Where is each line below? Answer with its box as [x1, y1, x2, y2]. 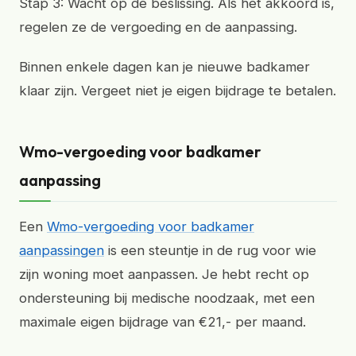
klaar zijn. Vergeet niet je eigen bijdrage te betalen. [19, 83, 336, 99]
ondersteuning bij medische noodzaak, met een [19, 290, 315, 306]
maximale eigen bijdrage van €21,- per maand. [19, 314, 306, 330]
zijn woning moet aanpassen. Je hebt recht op [19, 266, 309, 282]
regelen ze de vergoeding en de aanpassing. [19, 19, 297, 35]
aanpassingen [19, 242, 104, 258]
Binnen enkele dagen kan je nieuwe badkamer [19, 59, 310, 75]
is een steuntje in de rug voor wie [104, 242, 316, 258]
